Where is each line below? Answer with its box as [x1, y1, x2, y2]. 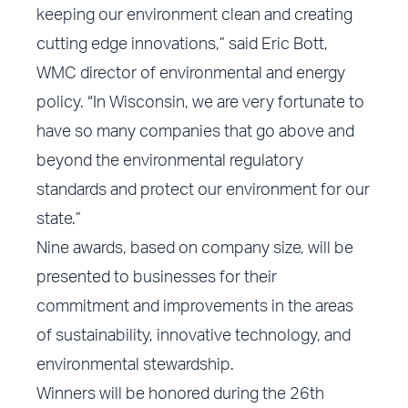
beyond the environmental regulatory [36, 153, 304, 170]
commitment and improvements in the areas [36, 299, 354, 316]
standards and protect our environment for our [36, 182, 371, 199]
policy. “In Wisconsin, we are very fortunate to [36, 95, 365, 112]
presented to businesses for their [36, 270, 278, 287]
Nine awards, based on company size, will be [36, 240, 354, 258]
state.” [36, 211, 82, 229]
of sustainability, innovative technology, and [36, 328, 352, 345]
